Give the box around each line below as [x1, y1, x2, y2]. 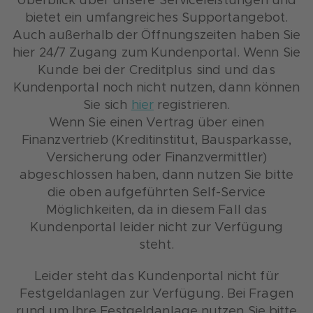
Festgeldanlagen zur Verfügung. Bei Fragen [20, 288, 293, 300]
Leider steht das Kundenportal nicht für [34, 270, 279, 283]
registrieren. [153, 99, 231, 112]
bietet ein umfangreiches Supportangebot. [24, 12, 289, 24]
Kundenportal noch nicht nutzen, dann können [13, 82, 300, 94]
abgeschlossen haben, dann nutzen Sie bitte [20, 169, 293, 182]
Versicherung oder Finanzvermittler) [45, 152, 268, 164]
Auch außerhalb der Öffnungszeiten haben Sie [12, 29, 301, 42]
